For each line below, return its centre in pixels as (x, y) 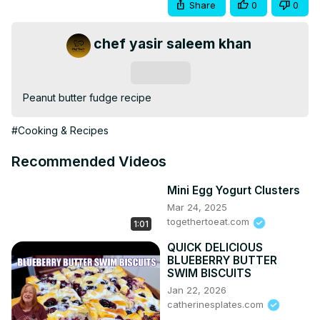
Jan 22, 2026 (197, 290)
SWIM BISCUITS (209, 273)
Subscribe (160, 73)
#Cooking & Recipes (60, 131)
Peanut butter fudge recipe (87, 98)
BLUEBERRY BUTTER (222, 260)
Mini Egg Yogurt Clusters (234, 191)
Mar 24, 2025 (197, 207)
